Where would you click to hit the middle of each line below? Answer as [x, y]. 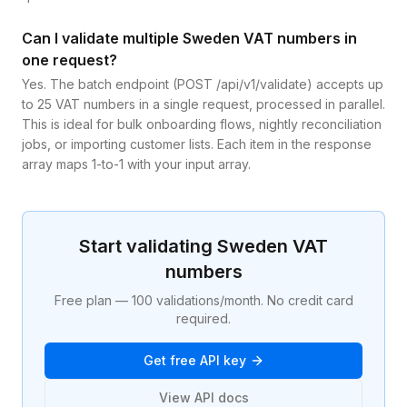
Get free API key [194, 360]
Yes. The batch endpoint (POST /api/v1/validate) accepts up [203, 84]
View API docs [203, 397]
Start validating [148, 246]
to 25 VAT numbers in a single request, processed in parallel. [203, 104]
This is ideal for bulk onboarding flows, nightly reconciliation [202, 124]
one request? [69, 60]
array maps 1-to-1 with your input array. [136, 164]
